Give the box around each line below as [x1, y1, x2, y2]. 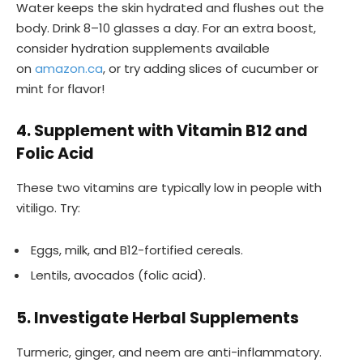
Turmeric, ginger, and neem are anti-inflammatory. [16, 343, 322, 361]
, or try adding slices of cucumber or [103, 60, 318, 78]
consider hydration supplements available [16, 40, 270, 58]
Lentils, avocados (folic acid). [31, 267, 206, 284]
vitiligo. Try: [16, 199, 80, 216]
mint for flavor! [16, 80, 105, 98]
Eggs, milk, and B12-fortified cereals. [31, 241, 243, 258]
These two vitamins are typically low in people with [16, 178, 322, 196]
